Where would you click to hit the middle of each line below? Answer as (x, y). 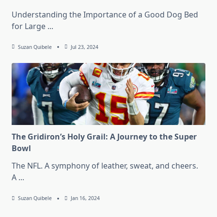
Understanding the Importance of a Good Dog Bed (105, 15)
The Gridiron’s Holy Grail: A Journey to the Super (104, 137)
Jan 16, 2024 (85, 198)
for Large (29, 26)
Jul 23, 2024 (84, 47)
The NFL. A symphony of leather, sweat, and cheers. (105, 166)
